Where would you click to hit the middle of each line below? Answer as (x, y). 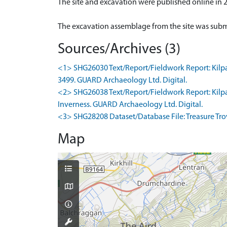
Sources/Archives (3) (119, 49)
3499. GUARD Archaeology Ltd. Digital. (122, 80)
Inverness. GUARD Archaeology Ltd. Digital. (130, 105)
